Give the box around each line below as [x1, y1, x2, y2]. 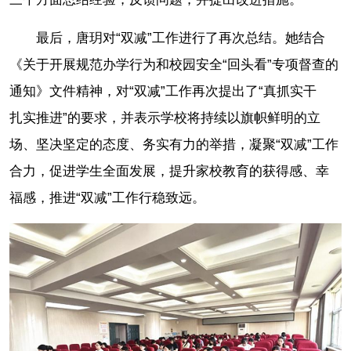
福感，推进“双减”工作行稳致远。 [9, 190, 205, 205]
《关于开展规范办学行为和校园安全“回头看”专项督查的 [9, 56, 338, 72]
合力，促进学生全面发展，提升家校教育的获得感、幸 [9, 163, 329, 179]
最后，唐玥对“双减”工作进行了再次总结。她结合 [36, 30, 325, 45]
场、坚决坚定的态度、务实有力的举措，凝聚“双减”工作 [9, 136, 338, 152]
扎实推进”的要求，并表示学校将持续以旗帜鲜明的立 [9, 110, 320, 125]
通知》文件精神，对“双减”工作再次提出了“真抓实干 [9, 83, 330, 99]
